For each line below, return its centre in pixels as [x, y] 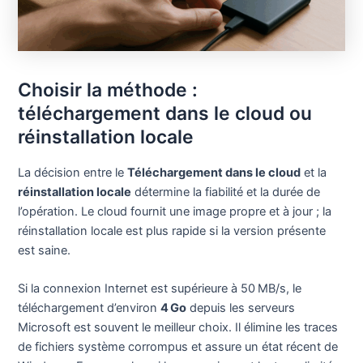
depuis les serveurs [241, 308]
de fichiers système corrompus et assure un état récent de [178, 347]
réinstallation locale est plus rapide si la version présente [172, 231]
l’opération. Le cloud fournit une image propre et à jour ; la [175, 211]
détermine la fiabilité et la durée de [226, 192]
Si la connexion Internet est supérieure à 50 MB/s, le [160, 289]
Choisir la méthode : [108, 90]
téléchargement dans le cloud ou [165, 114]
